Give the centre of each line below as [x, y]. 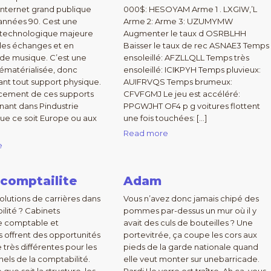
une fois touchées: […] [165, 118]
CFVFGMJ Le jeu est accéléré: [181, 94]
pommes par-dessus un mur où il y [190, 211]
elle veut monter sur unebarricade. [191, 259]
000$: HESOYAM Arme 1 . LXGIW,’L [190, 9]
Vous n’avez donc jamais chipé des [191, 198]
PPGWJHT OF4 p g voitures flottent [191, 106]
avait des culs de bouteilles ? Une [188, 223]
